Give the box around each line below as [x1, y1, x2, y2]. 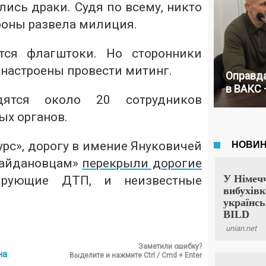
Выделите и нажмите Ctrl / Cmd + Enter [69, 251, 202, 259]
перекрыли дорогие [82, 156, 202, 170]
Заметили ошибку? [138, 242, 202, 251]
